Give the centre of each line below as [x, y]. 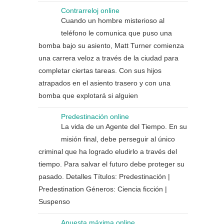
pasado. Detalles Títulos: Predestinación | [104, 176]
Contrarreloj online [90, 10]
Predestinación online [95, 116]
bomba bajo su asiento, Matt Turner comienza [111, 45]
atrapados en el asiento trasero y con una [104, 83]
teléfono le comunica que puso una [116, 33]
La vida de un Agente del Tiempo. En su [124, 126]
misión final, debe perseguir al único [118, 139]
